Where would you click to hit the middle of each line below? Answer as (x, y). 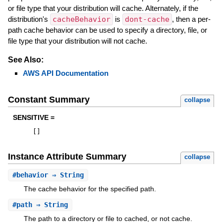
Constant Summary (49, 100)
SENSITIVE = (33, 118)
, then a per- (191, 19)
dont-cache (147, 19)
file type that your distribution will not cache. (77, 41)
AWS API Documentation (65, 73)
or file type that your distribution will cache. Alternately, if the (103, 8)
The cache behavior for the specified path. (90, 189)
